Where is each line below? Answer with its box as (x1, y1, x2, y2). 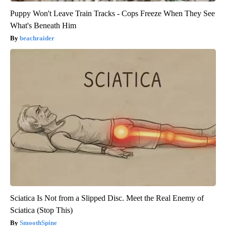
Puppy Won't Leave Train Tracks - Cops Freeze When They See (10, 9, 215, 18)
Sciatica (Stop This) (10, 206, 73, 215)
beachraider (20, 34, 54, 42)
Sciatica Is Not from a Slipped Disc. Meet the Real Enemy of (10, 194, 204, 203)
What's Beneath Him (10, 21, 76, 30)
